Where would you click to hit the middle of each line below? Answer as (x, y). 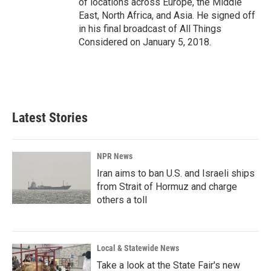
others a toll (122, 200)
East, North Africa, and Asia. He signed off (167, 15)
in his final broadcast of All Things (150, 29)
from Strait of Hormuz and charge (167, 187)
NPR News (115, 156)
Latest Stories (50, 118)
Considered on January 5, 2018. (145, 42)
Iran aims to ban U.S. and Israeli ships (176, 173)
